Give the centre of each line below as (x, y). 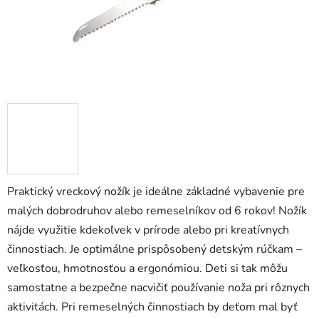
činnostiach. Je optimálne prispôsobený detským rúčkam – (155, 250)
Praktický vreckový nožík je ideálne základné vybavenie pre (156, 192)
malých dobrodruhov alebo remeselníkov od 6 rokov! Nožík (157, 211)
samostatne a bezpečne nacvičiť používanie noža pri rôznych (158, 288)
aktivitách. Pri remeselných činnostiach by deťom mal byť (152, 307)
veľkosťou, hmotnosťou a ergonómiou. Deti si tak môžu (147, 269)
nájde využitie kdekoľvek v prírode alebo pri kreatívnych (148, 230)
